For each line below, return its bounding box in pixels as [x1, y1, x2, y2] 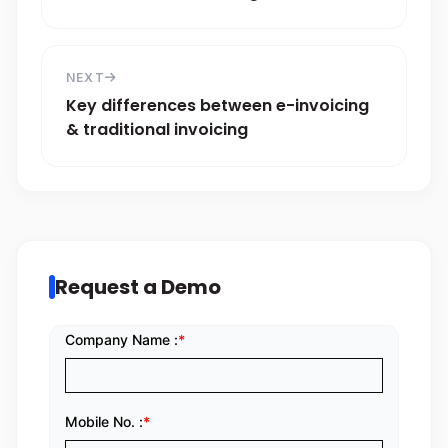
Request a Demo [55, 273, 221, 301]
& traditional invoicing [66, 118, 248, 141]
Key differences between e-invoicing [66, 94, 369, 117]
